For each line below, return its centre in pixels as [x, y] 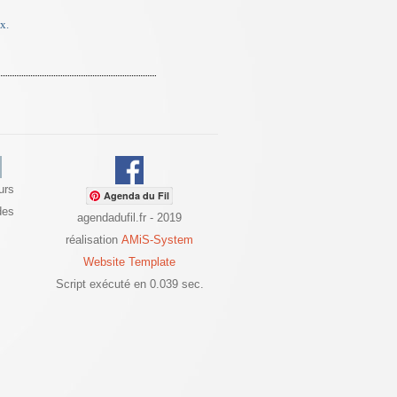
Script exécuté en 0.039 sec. [129, 284]
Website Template [129, 261]
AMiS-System [157, 239]
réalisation [93, 239]
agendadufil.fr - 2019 [129, 217]
